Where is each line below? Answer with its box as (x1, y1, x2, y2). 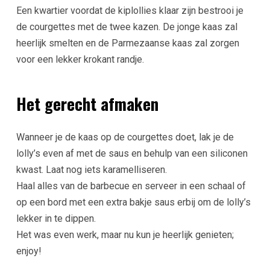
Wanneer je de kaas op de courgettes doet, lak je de (16, 131, 234, 143)
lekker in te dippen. (16, 213, 96, 225)
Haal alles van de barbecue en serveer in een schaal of (16, 180, 246, 192)
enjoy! (16, 245, 42, 257)
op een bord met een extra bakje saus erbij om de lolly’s (16, 196, 251, 209)
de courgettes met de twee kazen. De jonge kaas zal (16, 20, 237, 33)
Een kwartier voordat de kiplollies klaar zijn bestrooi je (16, 4, 243, 16)
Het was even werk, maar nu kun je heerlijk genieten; (16, 229, 234, 241)
